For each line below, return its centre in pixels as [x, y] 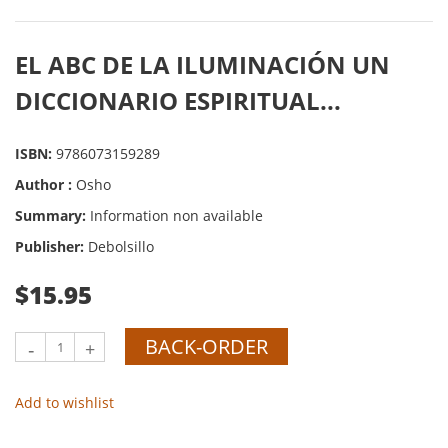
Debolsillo [121, 246]
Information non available [176, 215]
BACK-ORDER [206, 346]
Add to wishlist [64, 402]
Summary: [52, 215]
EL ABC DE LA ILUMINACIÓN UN [202, 64]
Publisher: [51, 246]
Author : [45, 184]
